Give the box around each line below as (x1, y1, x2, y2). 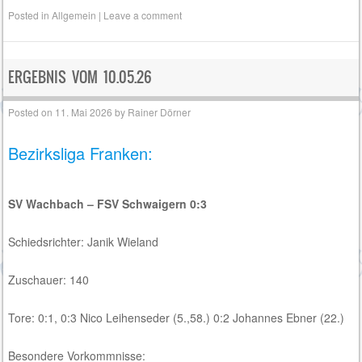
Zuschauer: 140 (8, 271, 90, 288)
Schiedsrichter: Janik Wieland (8, 234, 159, 250)
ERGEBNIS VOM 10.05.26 (8, 65, 153, 88)
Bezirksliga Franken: (8, 141, 154, 166)
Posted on (8, 105, 56, 120)
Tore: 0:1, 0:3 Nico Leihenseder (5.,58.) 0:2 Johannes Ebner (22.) (8, 309, 345, 326)
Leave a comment (103, 7, 183, 22)
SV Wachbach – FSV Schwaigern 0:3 (8, 196, 208, 213)
